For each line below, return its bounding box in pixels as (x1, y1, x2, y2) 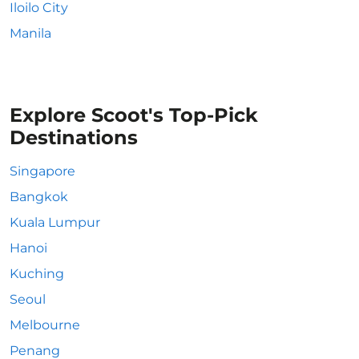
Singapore (10, 163, 75, 179)
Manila (10, 26, 51, 41)
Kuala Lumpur (10, 215, 100, 230)
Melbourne (10, 317, 80, 333)
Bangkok (10, 189, 68, 204)
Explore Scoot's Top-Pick (10, 103, 258, 127)
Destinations (10, 126, 138, 149)
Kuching (10, 266, 64, 281)
